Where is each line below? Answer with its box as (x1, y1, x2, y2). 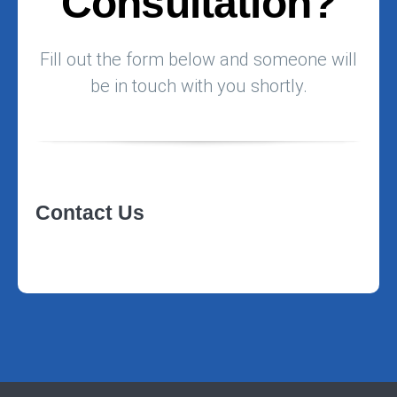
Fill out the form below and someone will (40, 48, 357, 70)
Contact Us (35, 200, 144, 224)
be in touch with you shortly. (90, 74, 307, 97)
